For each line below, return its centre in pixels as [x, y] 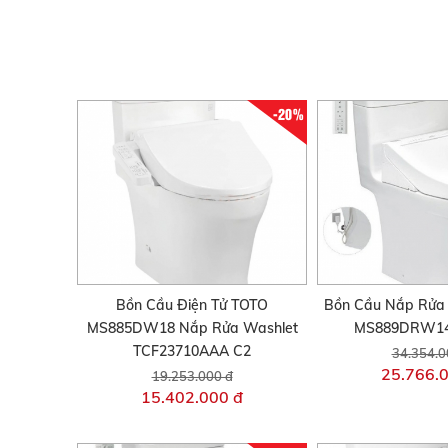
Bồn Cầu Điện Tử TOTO [192, 304]
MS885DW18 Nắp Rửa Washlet [192, 327]
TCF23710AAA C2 [192, 350]
